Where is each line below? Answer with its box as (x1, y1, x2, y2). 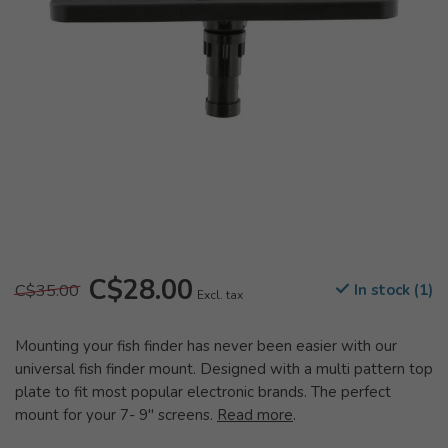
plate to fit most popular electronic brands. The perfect (15, 382, 391, 402)
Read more (217, 405, 293, 425)
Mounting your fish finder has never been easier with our (15, 336, 397, 356)
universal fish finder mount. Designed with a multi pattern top (15, 359, 433, 379)
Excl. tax (197, 287, 243, 303)
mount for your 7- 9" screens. (15, 405, 217, 425)
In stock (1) (350, 280, 433, 300)
